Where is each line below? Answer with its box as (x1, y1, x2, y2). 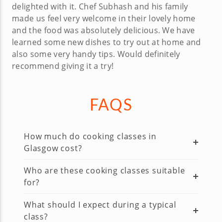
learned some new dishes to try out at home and (12, 37, 201, 48)
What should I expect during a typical (24, 199, 176, 211)
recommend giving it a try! (12, 60, 114, 72)
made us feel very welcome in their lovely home (12, 13, 196, 24)
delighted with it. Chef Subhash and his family (12, 1, 188, 12)
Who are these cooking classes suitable (24, 165, 185, 176)
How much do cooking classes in (24, 131, 157, 142)
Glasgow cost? (24, 143, 82, 154)
